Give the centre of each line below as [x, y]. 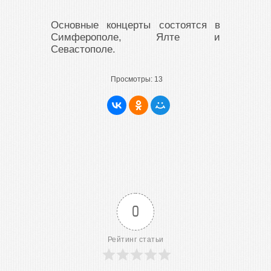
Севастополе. [83, 49]
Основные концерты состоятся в [135, 25]
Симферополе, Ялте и [135, 37]
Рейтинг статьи [135, 240]
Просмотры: [131, 79]
